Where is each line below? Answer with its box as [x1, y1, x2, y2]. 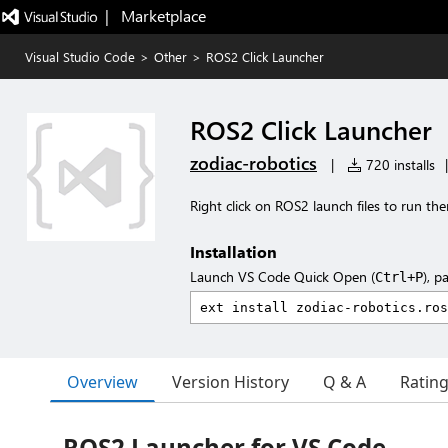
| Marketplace [104, 5, 206, 26]
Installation [190, 241, 277, 262]
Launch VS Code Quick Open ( [190, 267, 375, 286]
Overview [67, 370, 138, 393]
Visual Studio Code [25, 48, 135, 65]
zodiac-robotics [190, 151, 317, 175]
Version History [172, 371, 289, 393]
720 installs [362, 155, 435, 174]
